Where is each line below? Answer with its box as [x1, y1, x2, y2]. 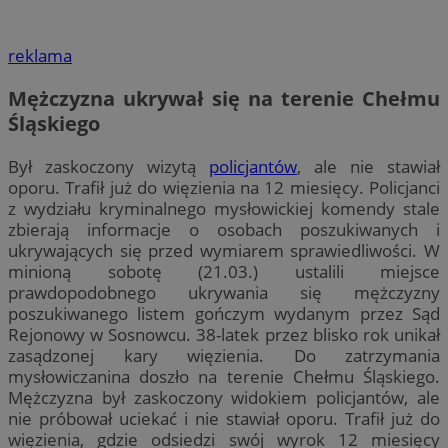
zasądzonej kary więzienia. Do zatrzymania [8, 344, 440, 368]
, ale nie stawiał [297, 155, 440, 179]
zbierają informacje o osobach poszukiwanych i [8, 218, 440, 242]
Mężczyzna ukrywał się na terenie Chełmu [8, 85, 440, 113]
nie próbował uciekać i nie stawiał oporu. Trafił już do [8, 407, 440, 431]
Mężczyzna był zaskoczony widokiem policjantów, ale [8, 386, 440, 410]
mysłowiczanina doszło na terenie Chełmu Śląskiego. [8, 365, 440, 389]
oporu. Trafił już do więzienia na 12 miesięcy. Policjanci [8, 176, 440, 200]
